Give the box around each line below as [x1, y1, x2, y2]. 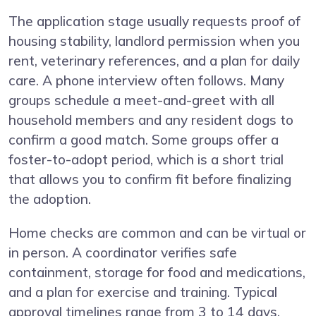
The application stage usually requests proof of [8, 13, 300, 30]
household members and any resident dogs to [8, 111, 293, 129]
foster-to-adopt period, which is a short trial [8, 151, 284, 169]
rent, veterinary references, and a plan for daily [8, 52, 300, 70]
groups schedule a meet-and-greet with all [8, 92, 274, 109]
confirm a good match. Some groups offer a [8, 131, 279, 149]
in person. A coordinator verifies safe [8, 244, 237, 262]
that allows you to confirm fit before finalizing [8, 171, 291, 188]
